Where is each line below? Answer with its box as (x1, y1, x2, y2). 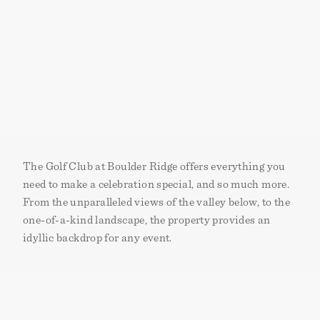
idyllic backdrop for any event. (23, 232, 172, 244)
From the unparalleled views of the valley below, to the (23, 196, 290, 209)
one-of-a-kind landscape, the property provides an (23, 214, 271, 226)
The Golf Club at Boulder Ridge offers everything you (23, 161, 286, 173)
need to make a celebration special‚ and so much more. (23, 179, 290, 191)
